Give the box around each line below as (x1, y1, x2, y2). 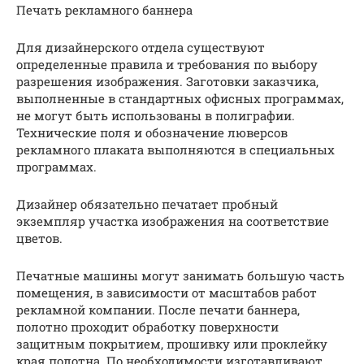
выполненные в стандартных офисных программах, (16, 90, 344, 107)
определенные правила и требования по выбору (16, 56, 318, 73)
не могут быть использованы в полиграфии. (16, 107, 295, 124)
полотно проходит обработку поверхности (16, 318, 279, 336)
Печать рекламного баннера (16, 2, 193, 19)
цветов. (16, 230, 63, 247)
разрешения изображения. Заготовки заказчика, (16, 73, 318, 90)
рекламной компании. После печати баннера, (16, 301, 300, 318)
